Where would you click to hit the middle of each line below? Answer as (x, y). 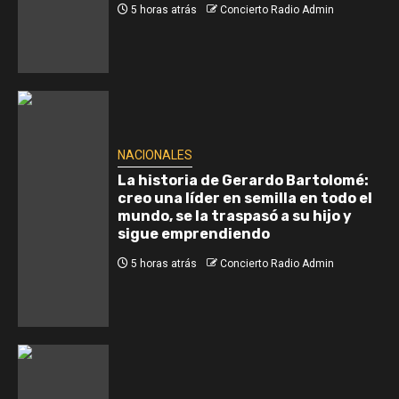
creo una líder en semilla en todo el (245, 198)
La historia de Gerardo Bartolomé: (243, 180)
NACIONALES (155, 155)
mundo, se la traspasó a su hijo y (235, 216)
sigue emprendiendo (194, 233)
